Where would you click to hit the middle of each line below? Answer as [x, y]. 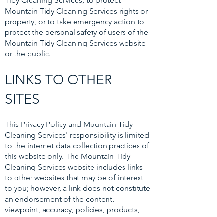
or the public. [28, 54]
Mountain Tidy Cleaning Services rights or [76, 11]
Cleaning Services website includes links [74, 167]
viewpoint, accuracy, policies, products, [72, 209]
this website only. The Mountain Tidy [68, 156]
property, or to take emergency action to [75, 22]
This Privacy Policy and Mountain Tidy [69, 124]
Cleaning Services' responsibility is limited [77, 135]
